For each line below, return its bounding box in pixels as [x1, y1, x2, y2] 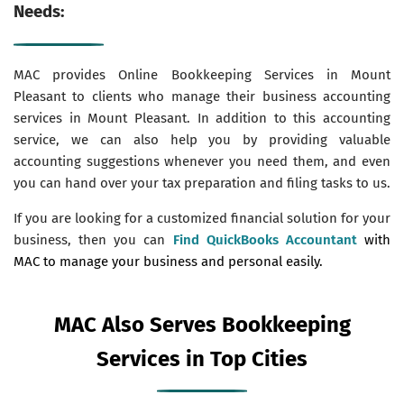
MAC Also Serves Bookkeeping [53, 311, 351, 337]
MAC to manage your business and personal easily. [14, 252, 323, 270]
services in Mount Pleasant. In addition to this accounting [14, 109, 390, 126]
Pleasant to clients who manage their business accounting [14, 87, 390, 105]
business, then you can [14, 231, 173, 248]
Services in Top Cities [96, 345, 308, 372]
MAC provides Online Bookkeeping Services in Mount [14, 66, 390, 83]
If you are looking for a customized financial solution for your [14, 209, 390, 226]
